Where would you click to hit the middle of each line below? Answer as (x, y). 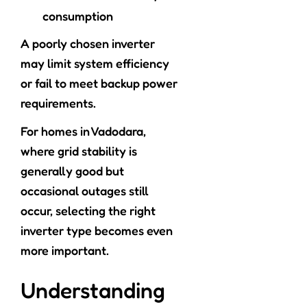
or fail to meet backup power (99, 83)
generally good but (72, 171)
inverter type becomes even (97, 231)
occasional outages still (85, 191)
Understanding (93, 291)
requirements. (58, 103)
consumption (78, 16)
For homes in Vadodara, (83, 131)
